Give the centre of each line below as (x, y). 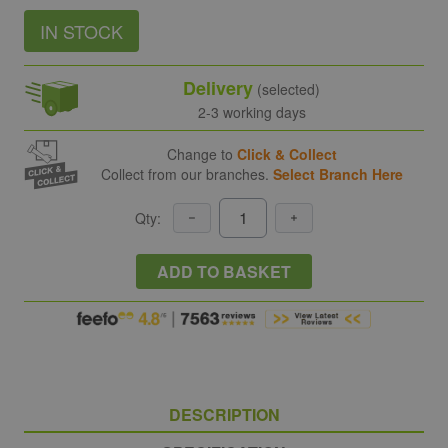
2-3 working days (251, 111)
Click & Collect (286, 154)
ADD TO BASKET (224, 271)
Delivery (218, 87)
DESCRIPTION (224, 414)
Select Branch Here (337, 174)
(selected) (287, 88)
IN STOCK (81, 30)
